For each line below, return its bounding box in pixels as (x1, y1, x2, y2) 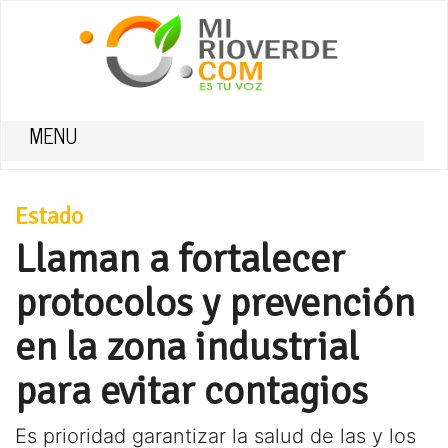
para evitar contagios (15, 366, 368, 416)
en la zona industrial (15, 322, 359, 372)
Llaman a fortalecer (15, 234, 345, 284)
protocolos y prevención (15, 278, 415, 328)
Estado (15, 201, 83, 231)
